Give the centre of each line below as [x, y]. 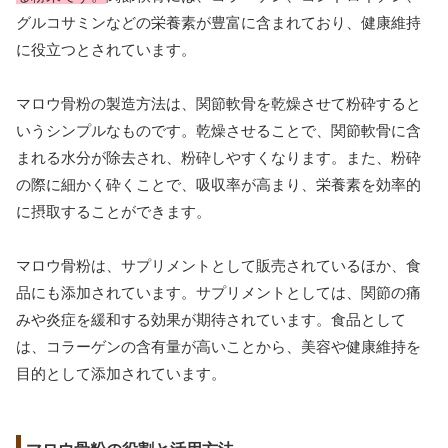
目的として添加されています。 [121, 373]
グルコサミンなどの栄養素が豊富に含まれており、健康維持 [218, 22]
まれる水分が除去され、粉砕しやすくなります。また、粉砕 [218, 157]
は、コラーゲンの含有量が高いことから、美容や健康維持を [218, 346]
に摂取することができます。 [113, 211]
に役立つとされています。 [106, 49]
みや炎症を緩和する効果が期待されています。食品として [211, 319]
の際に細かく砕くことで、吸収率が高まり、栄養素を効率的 [218, 184]
